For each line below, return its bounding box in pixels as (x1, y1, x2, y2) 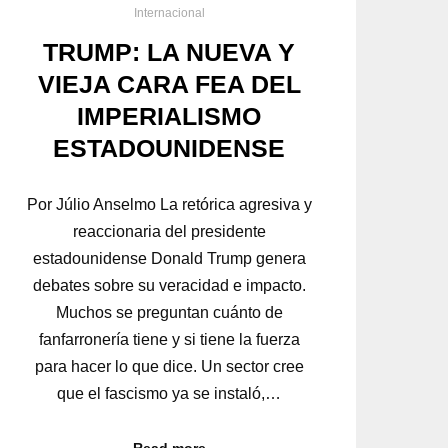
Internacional (133, 5, 205, 20)
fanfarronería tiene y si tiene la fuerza (38, 330, 300, 348)
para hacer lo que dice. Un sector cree (34, 357, 304, 375)
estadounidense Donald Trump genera (32, 249, 306, 267)
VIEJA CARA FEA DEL (37, 70, 301, 99)
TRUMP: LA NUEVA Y (43, 38, 296, 67)
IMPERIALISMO (77, 102, 262, 131)
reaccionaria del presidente (72, 222, 266, 240)
